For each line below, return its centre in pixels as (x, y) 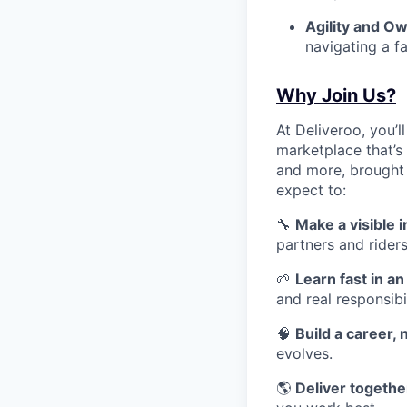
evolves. (304, 353)
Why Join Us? (336, 95)
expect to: (311, 190)
